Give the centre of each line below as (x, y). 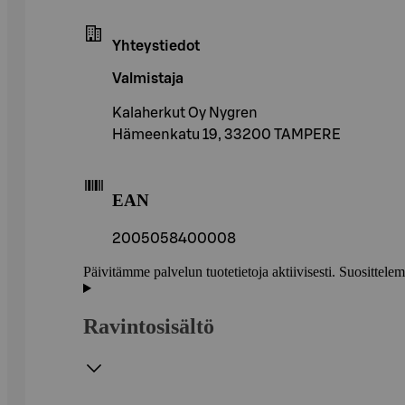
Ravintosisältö (149, 327)
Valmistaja (148, 78)
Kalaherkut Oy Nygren (185, 113)
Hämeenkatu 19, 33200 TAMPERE (226, 134)
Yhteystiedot (156, 46)
